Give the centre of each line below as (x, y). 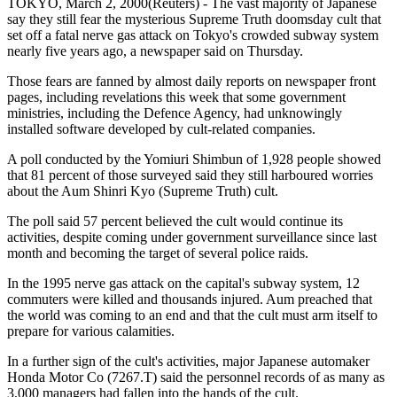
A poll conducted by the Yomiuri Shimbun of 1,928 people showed (194, 159)
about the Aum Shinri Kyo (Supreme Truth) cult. (143, 191)
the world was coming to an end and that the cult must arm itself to (192, 315)
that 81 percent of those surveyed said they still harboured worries (190, 175)
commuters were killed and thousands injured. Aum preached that (190, 299)
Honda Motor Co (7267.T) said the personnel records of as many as (196, 377)
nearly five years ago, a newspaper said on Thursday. (155, 51)
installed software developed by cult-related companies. (161, 128)
